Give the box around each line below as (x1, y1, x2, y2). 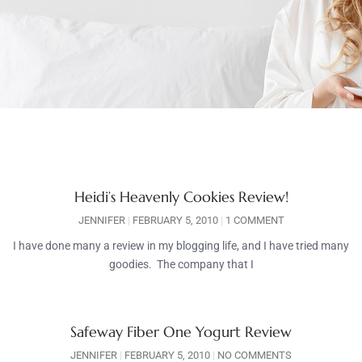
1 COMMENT (222, 214, 284, 227)
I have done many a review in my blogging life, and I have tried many (13, 239, 349, 253)
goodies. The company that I (108, 258, 254, 271)
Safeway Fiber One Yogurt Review (70, 322, 292, 342)
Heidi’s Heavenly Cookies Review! (74, 187, 288, 207)
